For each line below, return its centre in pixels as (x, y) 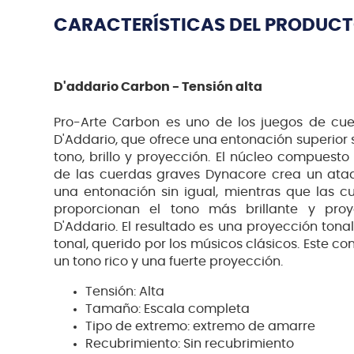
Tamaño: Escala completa (168, 309)
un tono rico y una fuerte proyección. (168, 262)
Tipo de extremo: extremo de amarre (200, 327)
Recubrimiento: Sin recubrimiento (190, 344)
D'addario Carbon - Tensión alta (158, 87)
